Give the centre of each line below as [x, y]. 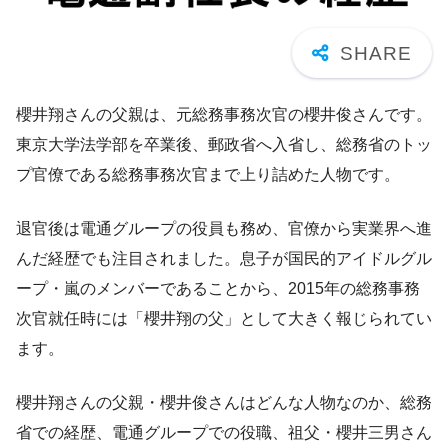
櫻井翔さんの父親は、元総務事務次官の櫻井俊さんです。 [224, 114]
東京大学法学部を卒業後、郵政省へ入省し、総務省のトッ [224, 144]
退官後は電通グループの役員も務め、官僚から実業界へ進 [224, 228]
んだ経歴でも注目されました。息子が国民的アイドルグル [224, 258]
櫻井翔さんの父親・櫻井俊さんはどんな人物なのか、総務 [224, 402]
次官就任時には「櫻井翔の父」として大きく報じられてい [224, 318]
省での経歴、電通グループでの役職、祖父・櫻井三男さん [224, 432]
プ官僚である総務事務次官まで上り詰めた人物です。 [208, 174]
